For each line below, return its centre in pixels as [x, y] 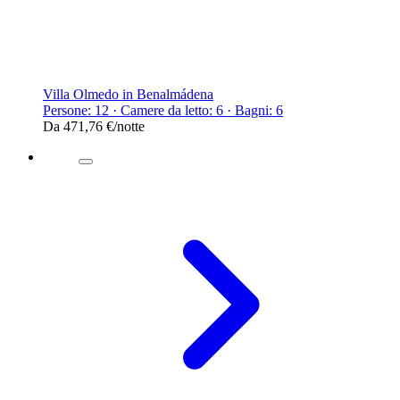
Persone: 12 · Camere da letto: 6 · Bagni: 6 [163, 110]
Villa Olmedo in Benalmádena [128, 94]
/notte [129, 126]
